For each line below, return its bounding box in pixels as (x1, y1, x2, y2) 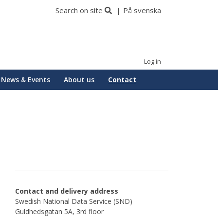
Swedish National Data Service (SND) (15, 197, 132, 206)
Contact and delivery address (15, 186, 118, 196)
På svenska (123, 5, 161, 15)
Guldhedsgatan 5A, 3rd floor (15, 207, 104, 216)
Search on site (55, 5, 103, 15)
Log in (144, 57, 161, 66)
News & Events (1, 75, 50, 84)
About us (64, 75, 94, 84)
